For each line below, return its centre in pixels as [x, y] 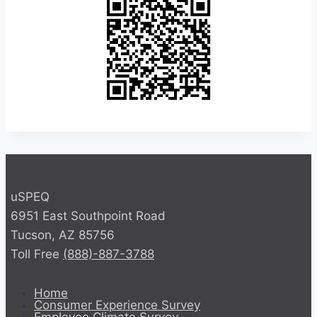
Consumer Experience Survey [117, 305]
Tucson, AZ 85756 [63, 235]
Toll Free [37, 254]
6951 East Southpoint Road [88, 216]
